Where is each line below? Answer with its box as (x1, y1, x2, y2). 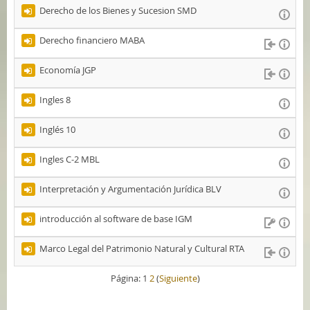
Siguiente (158, 272, 197, 284)
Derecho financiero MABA (39, 34, 145, 46)
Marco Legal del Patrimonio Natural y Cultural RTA (39, 242, 244, 255)
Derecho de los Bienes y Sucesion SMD (39, 4, 197, 17)
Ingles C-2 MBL (39, 153, 100, 165)
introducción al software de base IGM (39, 212, 192, 225)
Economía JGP (39, 64, 96, 76)
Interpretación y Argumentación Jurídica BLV (39, 183, 221, 195)
